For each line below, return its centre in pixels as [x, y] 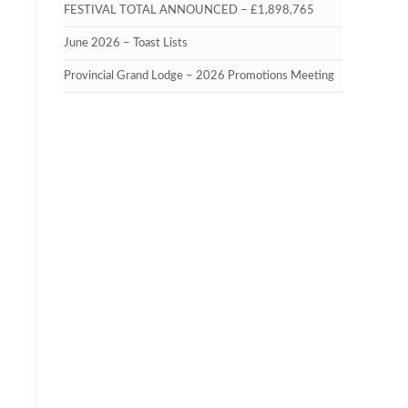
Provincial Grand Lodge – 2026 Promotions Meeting [199, 76]
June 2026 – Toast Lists [126, 43]
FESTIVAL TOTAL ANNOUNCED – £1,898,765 [189, 10]
